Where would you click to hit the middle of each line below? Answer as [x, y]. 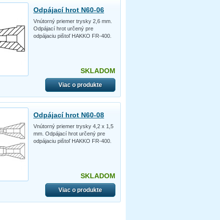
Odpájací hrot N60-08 [69, 115]
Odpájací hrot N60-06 [69, 10]
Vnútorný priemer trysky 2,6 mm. [72, 21]
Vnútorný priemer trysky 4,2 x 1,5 [73, 126]
